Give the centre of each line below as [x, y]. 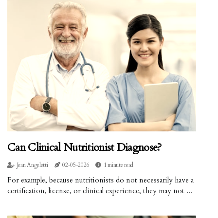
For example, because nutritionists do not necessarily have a [100, 180]
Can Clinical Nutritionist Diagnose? [84, 148]
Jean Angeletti [32, 165]
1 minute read [118, 165]
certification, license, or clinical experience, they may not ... [100, 191]
